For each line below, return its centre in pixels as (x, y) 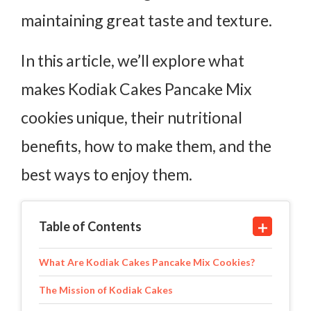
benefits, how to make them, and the (146, 145)
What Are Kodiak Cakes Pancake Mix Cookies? (147, 262)
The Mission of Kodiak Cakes (106, 289)
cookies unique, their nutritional (132, 117)
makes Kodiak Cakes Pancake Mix (136, 89)
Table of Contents (90, 226)
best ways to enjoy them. (107, 174)
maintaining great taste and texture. (146, 20)
